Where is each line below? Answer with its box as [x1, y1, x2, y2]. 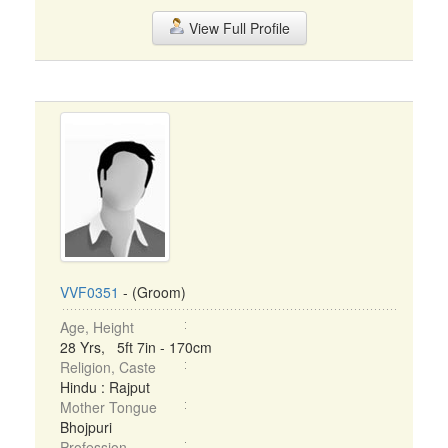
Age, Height [60, 317, 134, 337]
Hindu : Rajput [60, 377, 150, 397]
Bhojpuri [60, 417, 112, 437]
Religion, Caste [60, 357, 156, 377]
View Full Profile [184, 18, 290, 38]
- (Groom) [119, 282, 186, 302]
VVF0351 [60, 282, 119, 302]
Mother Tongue [60, 397, 157, 417]
